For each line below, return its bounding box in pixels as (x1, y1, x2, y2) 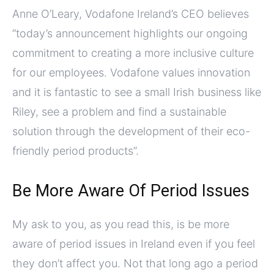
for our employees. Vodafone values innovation (12, 66, 250, 80)
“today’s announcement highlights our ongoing (12, 27, 248, 40)
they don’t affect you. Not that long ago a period (12, 257, 258, 270)
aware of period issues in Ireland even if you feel (12, 237, 255, 251)
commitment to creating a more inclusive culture (12, 46, 254, 60)
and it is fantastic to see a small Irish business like (12, 86, 261, 99)
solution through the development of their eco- (12, 125, 250, 138)
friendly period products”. (12, 144, 139, 158)
